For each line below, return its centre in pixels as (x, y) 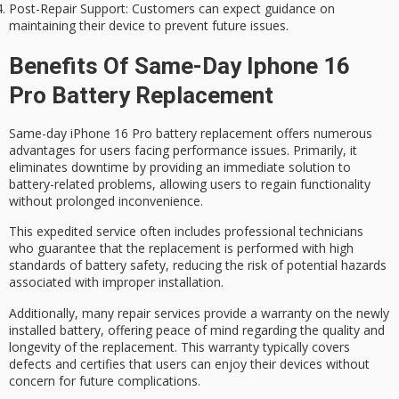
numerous (343, 134)
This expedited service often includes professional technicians (186, 232)
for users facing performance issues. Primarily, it (216, 151)
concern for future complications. (105, 380)
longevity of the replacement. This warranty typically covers (179, 346)
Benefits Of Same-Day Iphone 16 (179, 66)
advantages (42, 151)
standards (37, 265)
